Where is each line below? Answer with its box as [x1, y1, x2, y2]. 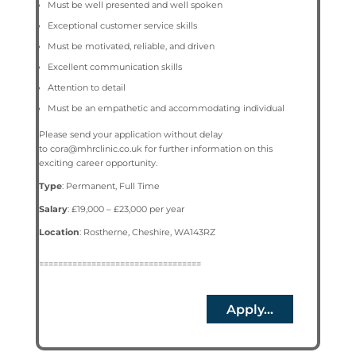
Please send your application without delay [38, 128, 222, 140]
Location [38, 226, 79, 238]
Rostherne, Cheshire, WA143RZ [83, 226, 215, 238]
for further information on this [144, 142, 273, 154]
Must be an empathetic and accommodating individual [47, 102, 287, 114]
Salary [38, 203, 68, 215]
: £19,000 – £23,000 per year [67, 203, 184, 215]
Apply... [226, 301, 274, 317]
